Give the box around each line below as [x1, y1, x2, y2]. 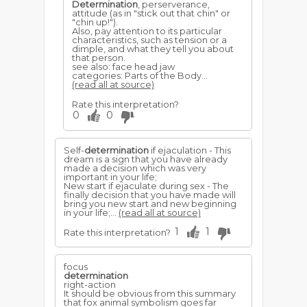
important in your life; [64, 171, 157, 182]
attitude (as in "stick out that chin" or [72, 8, 230, 19]
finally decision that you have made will [64, 189, 236, 200]
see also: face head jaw [72, 61, 175, 72]
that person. [72, 52, 125, 63]
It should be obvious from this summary [64, 288, 236, 299]
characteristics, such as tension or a [72, 34, 227, 45]
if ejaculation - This [149, 145, 231, 156]
